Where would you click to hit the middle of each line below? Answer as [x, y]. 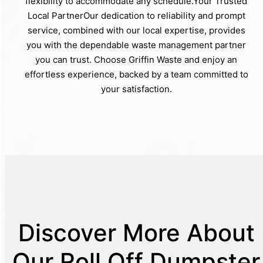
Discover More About [136, 233]
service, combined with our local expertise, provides [136, 30]
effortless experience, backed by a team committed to [136, 74]
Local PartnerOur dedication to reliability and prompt [136, 15]
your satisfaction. [136, 89]
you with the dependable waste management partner [136, 45]
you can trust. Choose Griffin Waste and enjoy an [136, 59]
